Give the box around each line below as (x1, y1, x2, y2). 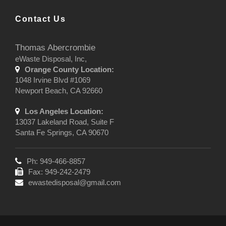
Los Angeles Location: (25, 107, 103, 116)
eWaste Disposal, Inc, (15, 54, 87, 63)
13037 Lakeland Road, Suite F (15, 118, 114, 126)
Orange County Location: (25, 65, 114, 74)
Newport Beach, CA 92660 (15, 86, 102, 95)
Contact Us (15, 15, 66, 23)
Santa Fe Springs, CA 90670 (15, 128, 108, 137)
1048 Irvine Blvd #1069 (15, 76, 90, 84)
